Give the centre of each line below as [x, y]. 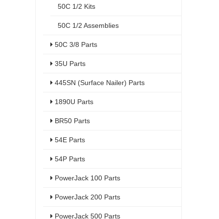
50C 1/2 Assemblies [88, 25]
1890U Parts [73, 102]
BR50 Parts [71, 121]
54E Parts [69, 140]
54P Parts [69, 159]
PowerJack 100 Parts [87, 178]
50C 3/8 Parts [75, 44]
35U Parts [69, 64]
